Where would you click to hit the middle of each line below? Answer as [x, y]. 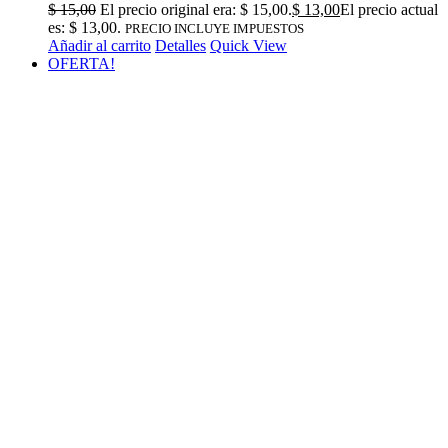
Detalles [180, 45]
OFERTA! [81, 63]
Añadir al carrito [99, 45]
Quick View [248, 45]
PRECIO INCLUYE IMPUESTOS [214, 28]
